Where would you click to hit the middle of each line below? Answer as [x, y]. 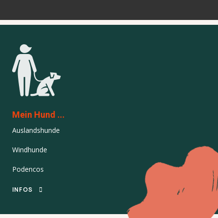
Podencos [28, 169]
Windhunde [30, 150]
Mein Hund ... [38, 115]
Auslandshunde [36, 130]
